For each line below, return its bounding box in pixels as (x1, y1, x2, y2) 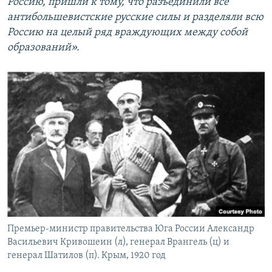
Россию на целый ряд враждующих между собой (7, 26, 248, 38)
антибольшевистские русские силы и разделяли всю (7, 11, 263, 23)
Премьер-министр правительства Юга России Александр (7, 223, 254, 234)
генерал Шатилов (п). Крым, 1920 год (7, 250, 166, 260)
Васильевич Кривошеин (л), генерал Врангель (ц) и (7, 237, 229, 247)
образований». (7, 41, 80, 53)
